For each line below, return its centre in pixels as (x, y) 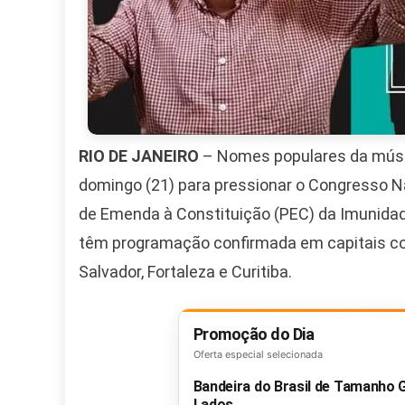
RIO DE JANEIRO (139, 156)
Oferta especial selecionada (258, 355)
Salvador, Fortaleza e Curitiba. (185, 272)
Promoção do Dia (253, 334)
